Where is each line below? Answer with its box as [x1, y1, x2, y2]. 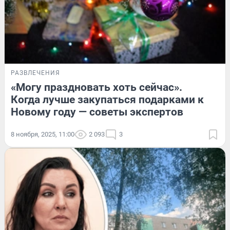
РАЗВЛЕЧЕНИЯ [11, 69, 60, 77]
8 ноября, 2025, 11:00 [11, 130, 74, 139]
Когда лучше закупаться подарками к [11, 93, 204, 106]
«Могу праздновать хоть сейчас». [11, 81, 182, 94]
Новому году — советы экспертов [11, 106, 183, 119]
